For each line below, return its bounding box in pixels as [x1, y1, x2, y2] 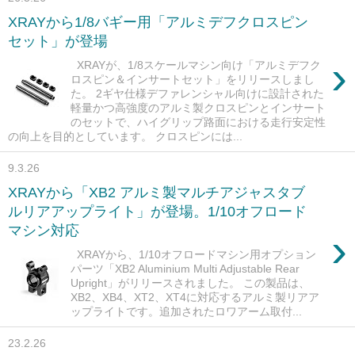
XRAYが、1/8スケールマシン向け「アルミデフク [71, 59, 322, 72]
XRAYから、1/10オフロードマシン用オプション [71, 248, 317, 261]
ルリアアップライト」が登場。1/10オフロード [8, 204, 307, 220]
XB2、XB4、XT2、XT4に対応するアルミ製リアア [71, 291, 320, 304]
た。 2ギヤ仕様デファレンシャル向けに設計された [71, 87, 325, 101]
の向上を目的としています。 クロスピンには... [8, 130, 242, 143]
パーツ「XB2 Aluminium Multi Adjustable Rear [71, 262, 300, 276]
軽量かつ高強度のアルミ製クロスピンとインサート [71, 101, 326, 115]
